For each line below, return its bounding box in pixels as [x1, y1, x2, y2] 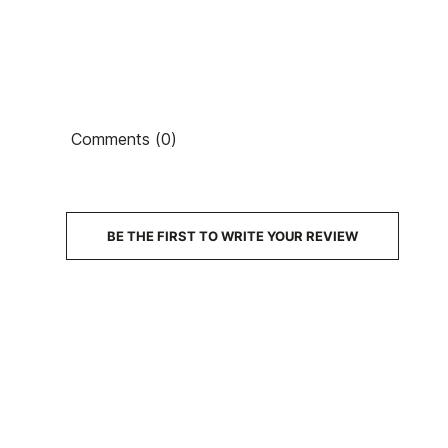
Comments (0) [70, 128, 177, 149]
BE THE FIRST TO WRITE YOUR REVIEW [106, 227, 358, 244]
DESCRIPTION [250, 225, 376, 245]
